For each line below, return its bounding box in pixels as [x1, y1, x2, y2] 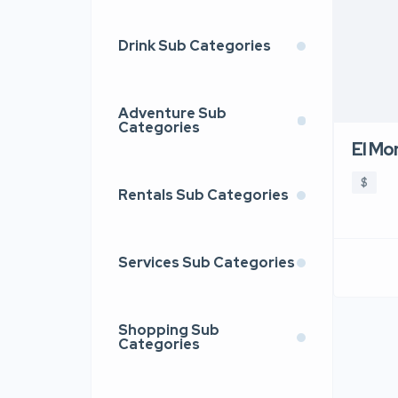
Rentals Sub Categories [118, 186, 289, 204]
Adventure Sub [118, 104, 227, 123]
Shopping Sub [118, 321, 219, 339]
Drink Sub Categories [118, 36, 271, 55]
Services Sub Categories [118, 253, 295, 272]
